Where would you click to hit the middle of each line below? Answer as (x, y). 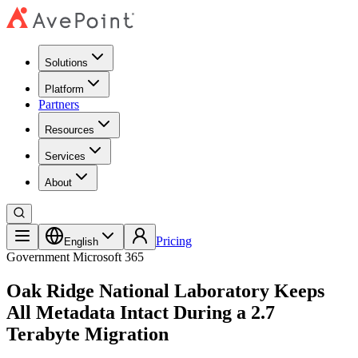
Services (65, 156)
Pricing (174, 241)
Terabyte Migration (88, 334)
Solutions (66, 63)
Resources (70, 130)
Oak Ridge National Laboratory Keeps (165, 290)
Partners (59, 104)
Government (38, 257)
